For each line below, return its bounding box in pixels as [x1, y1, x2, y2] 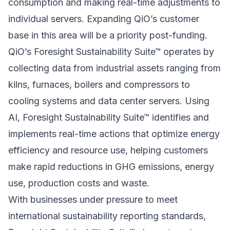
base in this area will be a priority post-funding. [8, 30, 207, 41]
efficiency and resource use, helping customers [8, 145, 208, 156]
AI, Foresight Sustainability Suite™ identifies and [8, 112, 209, 123]
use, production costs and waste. [8, 178, 149, 189]
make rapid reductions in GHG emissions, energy [8, 161, 214, 172]
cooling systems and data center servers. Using [8, 95, 209, 107]
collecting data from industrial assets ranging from [8, 63, 221, 74]
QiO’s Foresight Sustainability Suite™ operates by [8, 46, 214, 57]
